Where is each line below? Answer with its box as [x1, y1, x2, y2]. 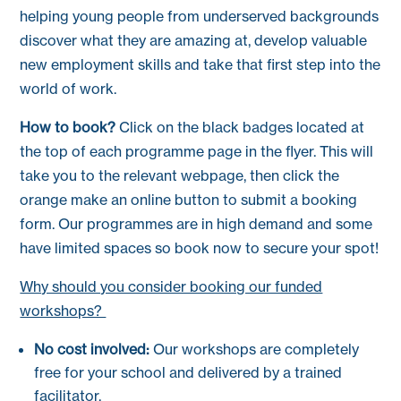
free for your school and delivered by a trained [34, 363, 343, 381]
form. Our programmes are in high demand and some [20, 214, 373, 233]
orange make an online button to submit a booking [20, 190, 358, 209]
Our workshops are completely [149, 339, 360, 358]
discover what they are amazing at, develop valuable [20, 30, 368, 49]
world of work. [20, 79, 117, 98]
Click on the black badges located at [119, 117, 365, 136]
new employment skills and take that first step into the [20, 55, 381, 73]
